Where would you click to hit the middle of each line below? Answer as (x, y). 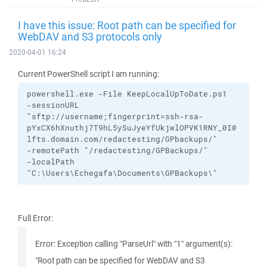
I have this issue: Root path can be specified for (127, 25)
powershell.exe (60, 94)
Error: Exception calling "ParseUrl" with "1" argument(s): (134, 244)
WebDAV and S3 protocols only (90, 36)
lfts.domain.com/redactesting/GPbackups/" (122, 139)
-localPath (51, 162)
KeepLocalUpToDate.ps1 (177, 94)
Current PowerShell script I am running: (89, 74)
